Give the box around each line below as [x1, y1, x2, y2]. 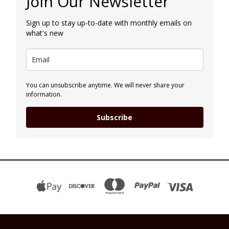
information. [26, 89, 62, 99]
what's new [26, 28, 63, 38]
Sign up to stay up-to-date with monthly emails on [26, 17, 192, 28]
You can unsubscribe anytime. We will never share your [26, 80, 185, 89]
